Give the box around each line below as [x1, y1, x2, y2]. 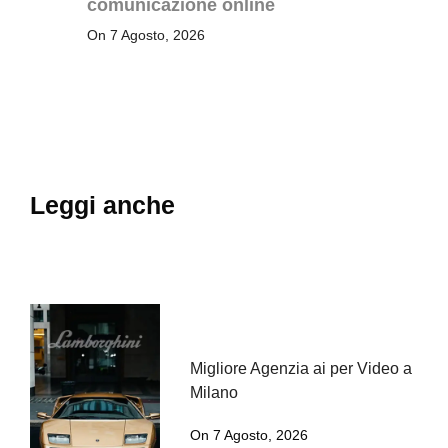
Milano [190, 383, 239, 401]
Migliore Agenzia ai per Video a [190, 359, 413, 377]
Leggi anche [30, 190, 175, 219]
